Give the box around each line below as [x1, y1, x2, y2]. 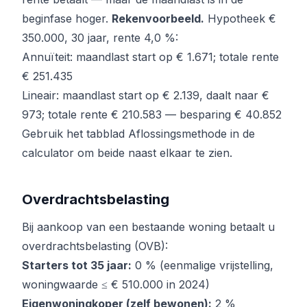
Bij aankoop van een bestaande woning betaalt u [22, 220, 275, 234]
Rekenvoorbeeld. [112, 12, 204, 26]
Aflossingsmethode [128, 127, 227, 141]
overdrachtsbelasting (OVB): [22, 239, 168, 254]
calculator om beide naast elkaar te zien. [22, 146, 232, 160]
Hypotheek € [204, 12, 276, 26]
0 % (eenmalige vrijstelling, [132, 258, 273, 273]
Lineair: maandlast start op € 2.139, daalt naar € [22, 88, 269, 103]
